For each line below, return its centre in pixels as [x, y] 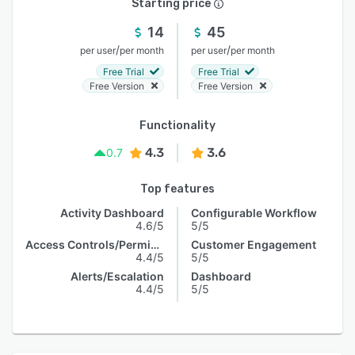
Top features [177, 189]
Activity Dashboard [112, 213]
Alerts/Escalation [117, 276]
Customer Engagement [254, 244]
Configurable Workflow [254, 213]
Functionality [177, 126]
